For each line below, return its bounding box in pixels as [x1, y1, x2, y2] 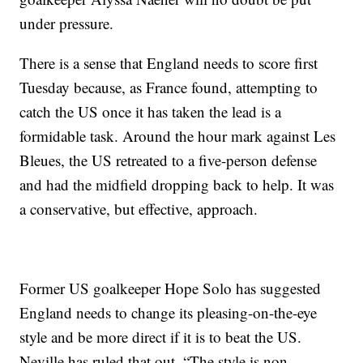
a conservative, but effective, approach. [19, 199, 258, 219]
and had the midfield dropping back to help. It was [19, 174, 335, 194]
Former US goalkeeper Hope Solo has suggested [19, 278, 322, 298]
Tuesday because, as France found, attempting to [19, 77, 318, 97]
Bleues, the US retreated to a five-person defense [19, 150, 318, 170]
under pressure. [19, 13, 114, 33]
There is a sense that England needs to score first [19, 53, 318, 73]
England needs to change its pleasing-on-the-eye [19, 302, 318, 322]
